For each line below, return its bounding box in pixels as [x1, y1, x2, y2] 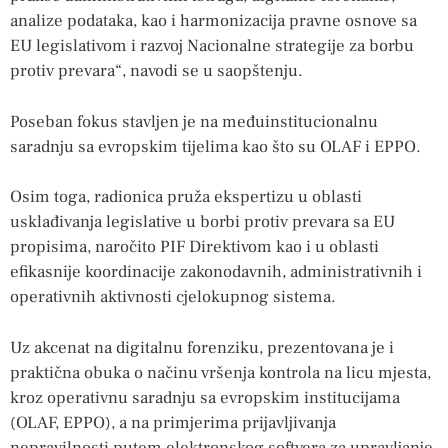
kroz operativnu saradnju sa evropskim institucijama [10, 386, 400, 409]
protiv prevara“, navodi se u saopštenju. [10, 60, 303, 83]
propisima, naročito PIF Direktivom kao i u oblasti [10, 236, 379, 259]
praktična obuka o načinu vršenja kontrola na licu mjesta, [10, 361, 431, 384]
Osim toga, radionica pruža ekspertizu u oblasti [10, 186, 362, 209]
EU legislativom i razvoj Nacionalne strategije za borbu [10, 35, 414, 58]
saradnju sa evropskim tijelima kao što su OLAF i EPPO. [10, 135, 421, 158]
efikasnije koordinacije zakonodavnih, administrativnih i [10, 261, 422, 284]
